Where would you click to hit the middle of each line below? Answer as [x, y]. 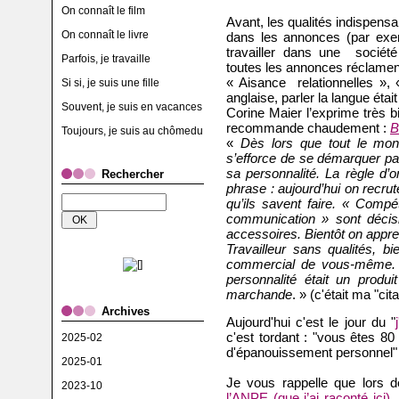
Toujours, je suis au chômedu [132, 131]
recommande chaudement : [308, 128]
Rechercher [133, 174]
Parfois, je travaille [106, 59]
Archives [126, 311]
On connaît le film [103, 11]
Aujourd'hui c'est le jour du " [311, 322]
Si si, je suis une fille [110, 83]
